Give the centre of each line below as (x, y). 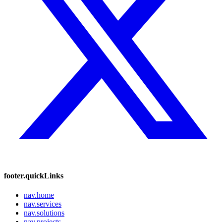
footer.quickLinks (34, 175)
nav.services (43, 204)
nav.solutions (44, 213)
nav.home (39, 195)
